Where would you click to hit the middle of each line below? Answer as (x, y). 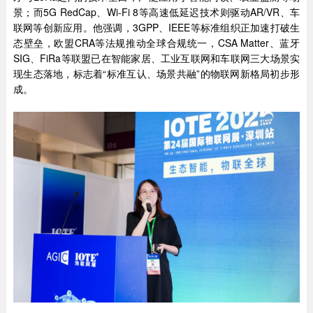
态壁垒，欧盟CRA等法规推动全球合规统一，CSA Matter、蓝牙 (156, 42)
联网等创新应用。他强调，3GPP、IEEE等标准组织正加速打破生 (156, 27)
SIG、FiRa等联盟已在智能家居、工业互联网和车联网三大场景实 (156, 58)
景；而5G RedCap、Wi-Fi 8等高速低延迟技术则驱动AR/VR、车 (156, 12)
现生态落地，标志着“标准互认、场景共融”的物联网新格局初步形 (156, 73)
